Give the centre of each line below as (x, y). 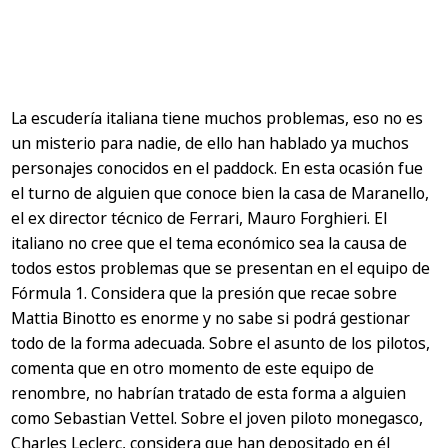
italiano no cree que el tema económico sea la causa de (209, 243)
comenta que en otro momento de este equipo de (193, 368)
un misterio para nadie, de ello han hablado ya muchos (210, 143)
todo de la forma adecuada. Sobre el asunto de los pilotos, (221, 343)
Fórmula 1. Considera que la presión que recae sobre (204, 293)
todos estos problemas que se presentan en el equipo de (221, 268)
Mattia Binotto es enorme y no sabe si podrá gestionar (211, 318)
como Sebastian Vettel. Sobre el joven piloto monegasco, (217, 418)
